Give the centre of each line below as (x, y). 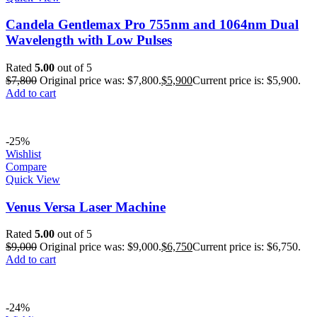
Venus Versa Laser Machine (86, 207)
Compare (26, 166)
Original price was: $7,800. (100, 80)
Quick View (33, 179)
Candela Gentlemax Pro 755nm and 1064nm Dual (152, 25)
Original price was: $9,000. (100, 247)
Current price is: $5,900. (247, 80)
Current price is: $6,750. (247, 247)
